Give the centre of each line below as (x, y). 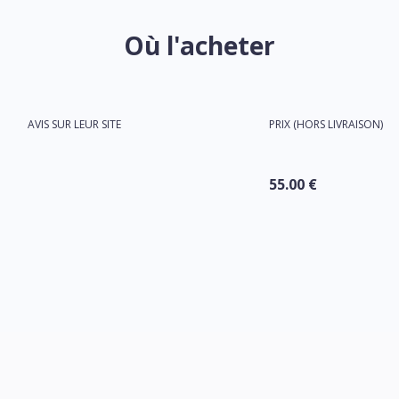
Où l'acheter (199, 45)
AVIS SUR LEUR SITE (74, 124)
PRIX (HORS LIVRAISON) (326, 124)
